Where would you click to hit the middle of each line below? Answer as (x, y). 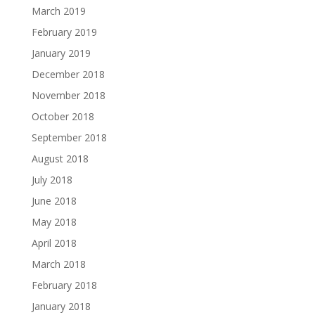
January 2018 (61, 306)
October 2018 (63, 116)
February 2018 (64, 285)
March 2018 (58, 264)
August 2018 (60, 159)
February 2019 (64, 32)
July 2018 (52, 180)
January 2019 (61, 53)
